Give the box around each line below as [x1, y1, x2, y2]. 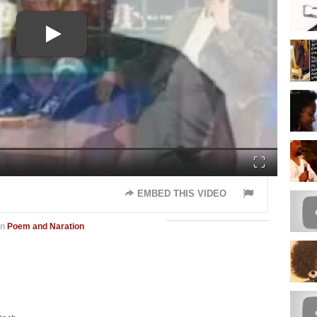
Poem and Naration [7, 221, 85, 231]
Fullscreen [258, 151, 292, 159]
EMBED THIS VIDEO [134, 188, 227, 199]
